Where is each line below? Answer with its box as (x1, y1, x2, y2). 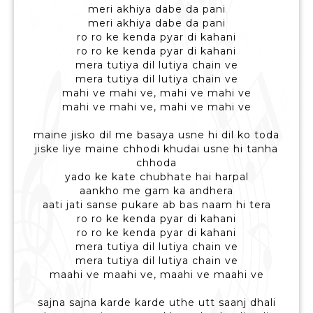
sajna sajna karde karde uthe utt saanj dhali (37, 296, 276, 310)
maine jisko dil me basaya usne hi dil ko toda (34, 129, 279, 142)
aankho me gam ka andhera (80, 184, 233, 198)
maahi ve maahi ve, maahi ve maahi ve (49, 268, 264, 282)
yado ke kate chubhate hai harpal (64, 170, 249, 184)
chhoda (136, 156, 177, 170)
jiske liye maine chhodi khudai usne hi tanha (35, 143, 278, 156)
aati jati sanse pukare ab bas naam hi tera (42, 198, 271, 212)
